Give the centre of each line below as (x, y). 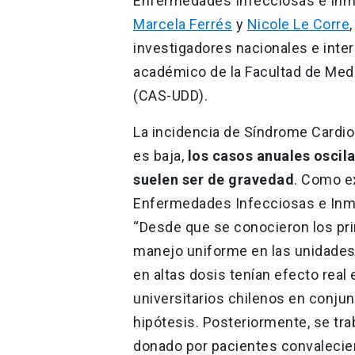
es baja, (158, 155)
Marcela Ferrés (183, 24)
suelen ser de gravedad (214, 179)
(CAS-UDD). (170, 95)
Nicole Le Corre (298, 24)
